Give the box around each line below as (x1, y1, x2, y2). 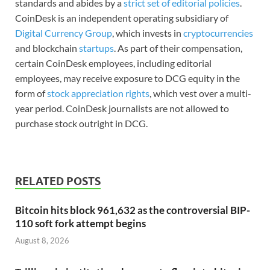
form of (15, 87, 47, 99)
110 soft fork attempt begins (15, 216, 146, 230)
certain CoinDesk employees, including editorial (15, 57, 212, 69)
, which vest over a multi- (149, 87, 251, 99)
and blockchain (15, 42, 79, 54)
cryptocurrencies (183, 27, 253, 39)
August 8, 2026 (15, 236, 69, 246)
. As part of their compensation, (114, 42, 242, 54)
